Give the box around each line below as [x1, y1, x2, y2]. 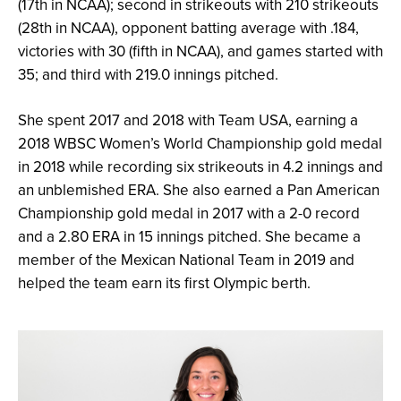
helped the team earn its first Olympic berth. [18, 272, 311, 294]
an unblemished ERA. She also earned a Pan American [18, 179, 380, 201]
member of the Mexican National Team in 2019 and [18, 249, 354, 271]
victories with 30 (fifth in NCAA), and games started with [18, 40, 383, 63]
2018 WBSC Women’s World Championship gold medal [18, 132, 382, 155]
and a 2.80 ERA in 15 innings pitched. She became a [18, 226, 361, 248]
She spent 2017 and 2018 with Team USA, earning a [18, 109, 358, 132]
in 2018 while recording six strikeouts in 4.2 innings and [18, 156, 383, 178]
